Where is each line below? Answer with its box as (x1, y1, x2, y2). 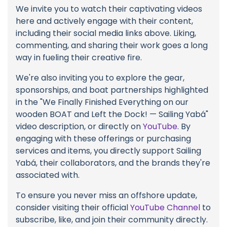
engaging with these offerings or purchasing (16, 133, 191, 145)
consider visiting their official (16, 202, 130, 214)
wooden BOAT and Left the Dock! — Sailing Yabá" (16, 108, 208, 121)
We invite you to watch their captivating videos (16, 3, 202, 15)
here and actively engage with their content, (16, 15, 193, 27)
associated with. (16, 169, 80, 181)
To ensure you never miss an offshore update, (16, 190, 197, 202)
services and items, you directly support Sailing (16, 145, 201, 157)
